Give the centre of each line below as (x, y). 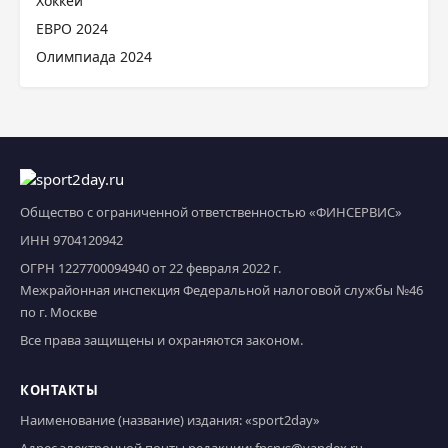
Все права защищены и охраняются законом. (161, 340)
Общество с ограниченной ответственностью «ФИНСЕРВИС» (211, 212)
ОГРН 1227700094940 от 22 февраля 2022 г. (150, 268)
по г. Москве (58, 312)
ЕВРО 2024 (72, 28)
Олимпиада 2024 (94, 56)
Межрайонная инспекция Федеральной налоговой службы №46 (221, 290)
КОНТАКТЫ (59, 390)
